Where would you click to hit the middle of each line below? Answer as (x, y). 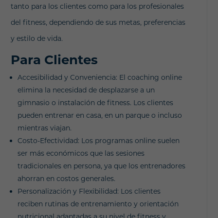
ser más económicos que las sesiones (81, 153)
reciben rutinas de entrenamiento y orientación (98, 204)
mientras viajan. (45, 128)
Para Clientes (54, 60)
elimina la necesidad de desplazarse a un (86, 90)
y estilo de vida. (37, 38)
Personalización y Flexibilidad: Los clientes (89, 191)
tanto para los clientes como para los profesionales (98, 6)
